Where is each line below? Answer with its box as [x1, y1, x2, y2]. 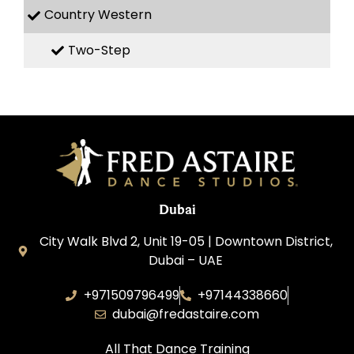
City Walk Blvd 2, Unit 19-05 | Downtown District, [39, 232, 333, 250]
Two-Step [68, 40, 130, 59]
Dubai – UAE [149, 250, 224, 269]
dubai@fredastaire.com [112, 304, 260, 323]
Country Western [44, 6, 152, 24]
